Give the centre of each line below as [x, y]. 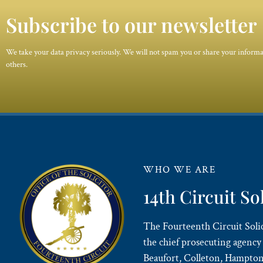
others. [17, 64]
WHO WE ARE [179, 170]
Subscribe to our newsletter [131, 24]
